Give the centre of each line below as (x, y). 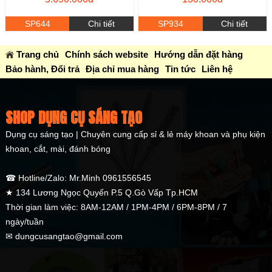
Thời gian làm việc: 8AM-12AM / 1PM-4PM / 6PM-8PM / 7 (116, 207)
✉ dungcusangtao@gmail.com (64, 236)
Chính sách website (106, 54)
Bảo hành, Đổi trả (42, 69)
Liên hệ (217, 69)
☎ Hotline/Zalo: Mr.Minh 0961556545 (78, 178)
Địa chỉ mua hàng (122, 69)
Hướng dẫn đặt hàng (198, 54)
